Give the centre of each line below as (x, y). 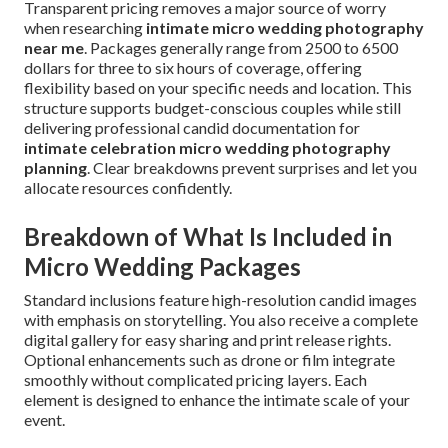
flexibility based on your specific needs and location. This (218, 88)
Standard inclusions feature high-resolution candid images (220, 300)
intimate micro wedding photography (285, 28)
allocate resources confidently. (128, 188)
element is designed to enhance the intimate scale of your (217, 400)
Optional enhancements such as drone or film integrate (209, 360)
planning (55, 168)
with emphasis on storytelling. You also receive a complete (221, 320)
